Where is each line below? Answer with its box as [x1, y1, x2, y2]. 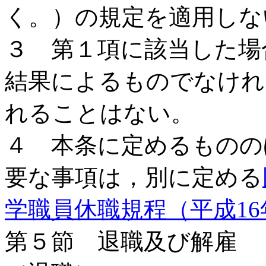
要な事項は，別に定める [5, 164, 262, 190]
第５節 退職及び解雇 [5, 229, 237, 254]
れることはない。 [5, 100, 194, 126]
